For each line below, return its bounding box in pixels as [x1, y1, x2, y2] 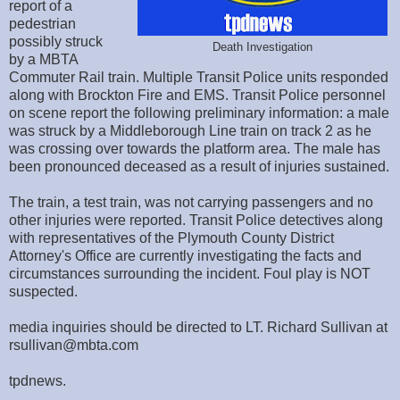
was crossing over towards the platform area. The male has [9, 141, 380, 157]
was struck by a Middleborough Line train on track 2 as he [9, 123, 371, 139]
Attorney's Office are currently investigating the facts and [9, 248, 362, 264]
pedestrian [9, 16, 76, 32]
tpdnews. [9, 373, 66, 389]
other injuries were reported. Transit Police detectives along [9, 212, 383, 229]
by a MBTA [9, 52, 78, 68]
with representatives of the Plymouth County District [9, 230, 334, 246]
